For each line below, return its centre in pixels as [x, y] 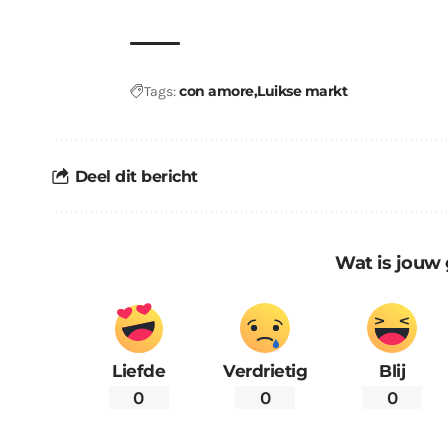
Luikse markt [302, 91]
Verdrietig [265, 371]
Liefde [139, 371]
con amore [216, 91]
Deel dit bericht [136, 176]
